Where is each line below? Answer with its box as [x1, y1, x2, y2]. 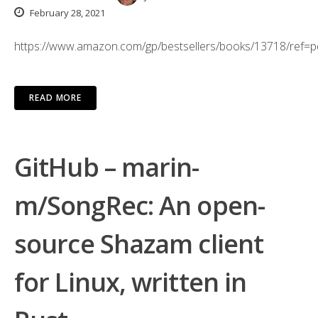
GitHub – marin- [14, 150, 199, 185]
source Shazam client [14, 226, 264, 261]
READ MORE [29, 92, 82, 104]
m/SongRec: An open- [14, 188, 265, 223]
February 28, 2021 [28, 6, 105, 19]
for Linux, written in [14, 265, 247, 300]
